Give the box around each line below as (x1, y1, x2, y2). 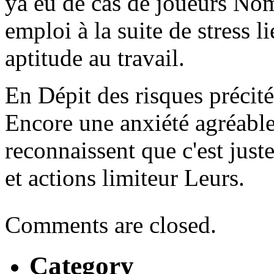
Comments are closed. (5, 212, 217, 239)
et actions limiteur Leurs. (5, 165, 245, 191)
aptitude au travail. (5, 45, 185, 72)
